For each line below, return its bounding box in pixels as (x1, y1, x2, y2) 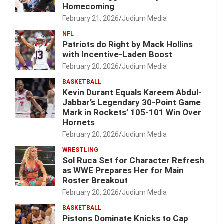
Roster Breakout (62, 175, 128, 186)
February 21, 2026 (62, 14, 119, 23)
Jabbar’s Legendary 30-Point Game (62, 97, 201, 108)
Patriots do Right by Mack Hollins (62, 39, 193, 50)
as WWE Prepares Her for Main (62, 165, 184, 176)
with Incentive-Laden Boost (62, 49, 172, 60)
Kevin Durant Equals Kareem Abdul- (62, 87, 202, 98)
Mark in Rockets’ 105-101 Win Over (62, 107, 201, 118)
